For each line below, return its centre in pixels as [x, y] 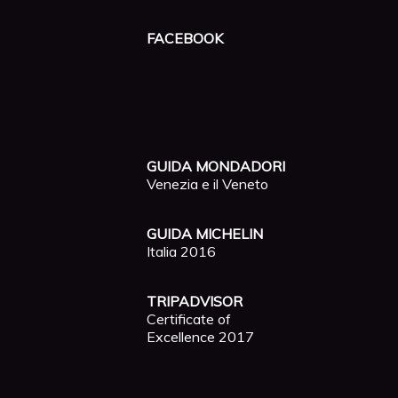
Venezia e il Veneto [207, 184]
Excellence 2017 [200, 337]
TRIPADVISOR [195, 301]
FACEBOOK [185, 38]
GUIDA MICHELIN [205, 234]
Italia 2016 [181, 251]
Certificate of [189, 319]
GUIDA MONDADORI [216, 166]
